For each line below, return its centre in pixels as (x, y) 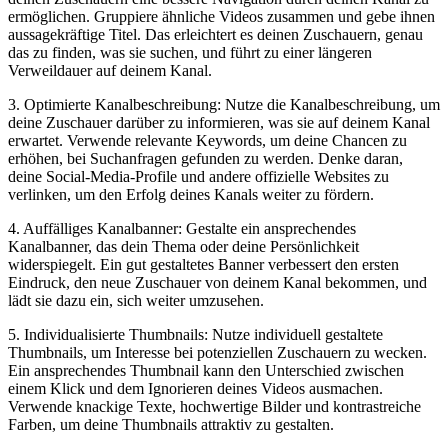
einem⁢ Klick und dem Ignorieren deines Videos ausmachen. (195, 388)
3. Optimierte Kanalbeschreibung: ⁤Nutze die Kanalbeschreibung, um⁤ (224, 104)
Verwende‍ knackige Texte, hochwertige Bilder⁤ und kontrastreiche (214, 406)
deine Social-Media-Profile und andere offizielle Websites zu (198, 176)
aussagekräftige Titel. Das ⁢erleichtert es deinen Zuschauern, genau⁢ (215, 34)
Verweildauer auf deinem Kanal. (110, 70)
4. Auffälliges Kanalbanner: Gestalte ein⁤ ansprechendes (182, 228)
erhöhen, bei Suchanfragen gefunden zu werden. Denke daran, (205, 158)
